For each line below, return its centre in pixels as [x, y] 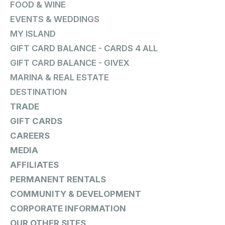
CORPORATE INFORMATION [68, 208]
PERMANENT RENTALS [58, 179]
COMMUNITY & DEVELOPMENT [76, 194]
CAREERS [30, 135]
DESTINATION [38, 92]
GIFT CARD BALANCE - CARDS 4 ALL [84, 48]
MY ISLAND [33, 33]
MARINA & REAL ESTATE [60, 77]
